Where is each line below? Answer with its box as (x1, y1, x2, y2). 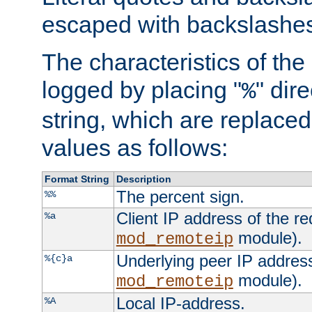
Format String (44, 173, 109, 185)
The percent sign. (116, 187, 244, 206)
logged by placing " (42, 76, 242, 103)
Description (116, 173, 171, 185)
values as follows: (42, 134, 228, 161)
